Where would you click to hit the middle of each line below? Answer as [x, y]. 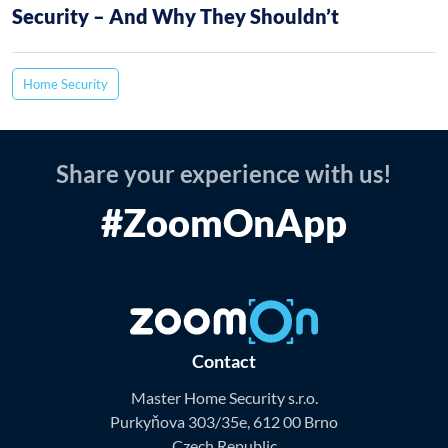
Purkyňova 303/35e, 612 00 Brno [224, 421]
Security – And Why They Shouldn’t [175, 16]
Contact [224, 360]
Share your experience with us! [224, 174]
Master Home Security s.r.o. [224, 397]
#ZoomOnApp [224, 222]
